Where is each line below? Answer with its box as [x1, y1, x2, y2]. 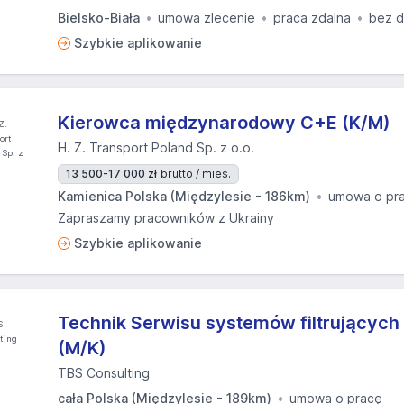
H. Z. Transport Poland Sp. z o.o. [58, 140, 254, 155]
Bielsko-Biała [58, 10, 140, 25]
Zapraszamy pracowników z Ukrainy [58, 210, 274, 225]
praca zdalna [273, 10, 351, 25]
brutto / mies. [161, 167, 231, 180]
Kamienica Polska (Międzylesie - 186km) [58, 188, 310, 204]
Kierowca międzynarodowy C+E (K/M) [58, 112, 390, 133]
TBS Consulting [58, 365, 150, 381]
